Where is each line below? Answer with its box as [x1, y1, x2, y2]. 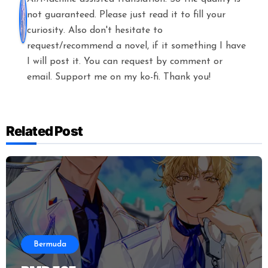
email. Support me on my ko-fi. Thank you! [26, 72, 211, 83]
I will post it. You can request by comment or [26, 57, 223, 67]
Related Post [5, 123, 83, 139]
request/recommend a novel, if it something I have [26, 41, 246, 51]
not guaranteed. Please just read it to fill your [26, 10, 226, 20]
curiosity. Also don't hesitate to [26, 26, 163, 36]
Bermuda [33, 240, 66, 249]
